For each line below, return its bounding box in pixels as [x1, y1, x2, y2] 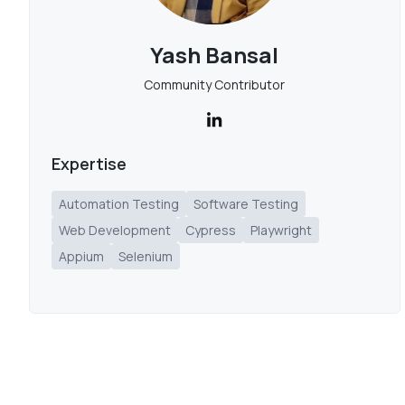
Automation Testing [59, 195, 179, 212]
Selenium [118, 248, 173, 265]
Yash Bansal [150, 40, 279, 70]
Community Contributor [144, 76, 286, 93]
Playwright [250, 221, 312, 239]
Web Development [59, 221, 171, 239]
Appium [59, 248, 104, 265]
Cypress [185, 221, 236, 239]
